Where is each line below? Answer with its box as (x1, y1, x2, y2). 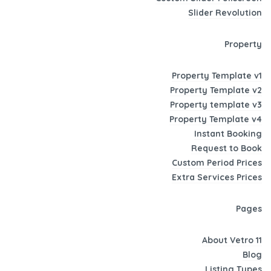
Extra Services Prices (172, 172, 262, 183)
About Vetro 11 (202, 235, 262, 246)
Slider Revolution (188, 7, 262, 19)
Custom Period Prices (172, 157, 262, 169)
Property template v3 (170, 99, 262, 111)
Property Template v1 (172, 70, 262, 82)
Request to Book (191, 143, 262, 154)
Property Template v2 (170, 85, 262, 96)
